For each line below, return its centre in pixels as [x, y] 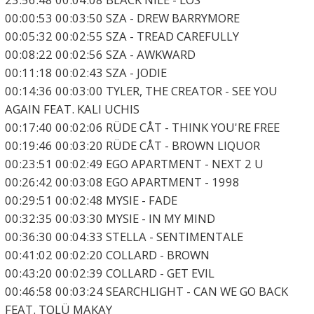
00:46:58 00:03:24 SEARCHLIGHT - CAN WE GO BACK [146, 292]
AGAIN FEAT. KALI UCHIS [72, 109]
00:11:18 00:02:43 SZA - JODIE [86, 73]
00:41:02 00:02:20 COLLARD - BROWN [107, 255]
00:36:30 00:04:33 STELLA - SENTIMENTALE [124, 237]
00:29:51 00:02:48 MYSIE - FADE [91, 200]
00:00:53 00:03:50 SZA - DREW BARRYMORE [122, 18]
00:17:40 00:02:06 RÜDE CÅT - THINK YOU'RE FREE [142, 128]
